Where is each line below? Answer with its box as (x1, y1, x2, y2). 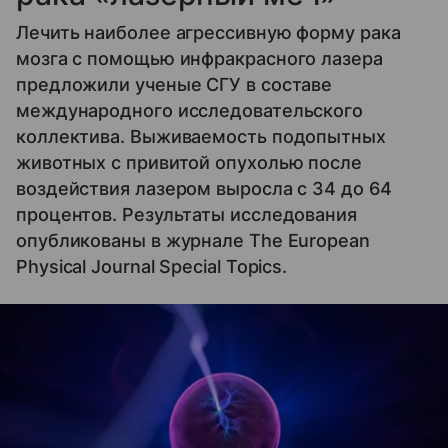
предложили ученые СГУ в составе (16, 74, 333, 96)
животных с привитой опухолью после (16, 152, 362, 174)
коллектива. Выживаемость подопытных (16, 126, 386, 148)
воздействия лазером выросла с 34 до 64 (16, 178, 392, 200)
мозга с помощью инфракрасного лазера (16, 48, 383, 70)
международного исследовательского (16, 100, 364, 122)
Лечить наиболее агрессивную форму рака (16, 22, 401, 44)
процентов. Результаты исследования (16, 204, 357, 226)
